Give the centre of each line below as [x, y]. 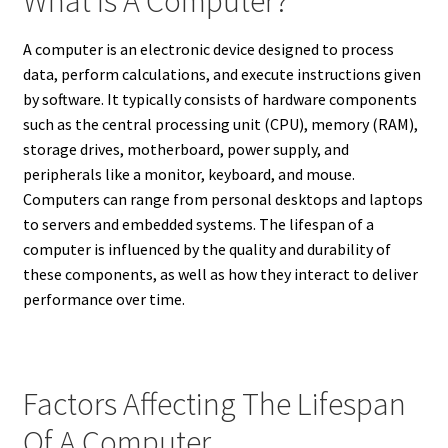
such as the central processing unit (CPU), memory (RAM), [220, 123]
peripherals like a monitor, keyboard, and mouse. [188, 173]
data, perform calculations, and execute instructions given [221, 73]
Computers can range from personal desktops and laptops [222, 198]
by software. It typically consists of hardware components [219, 98]
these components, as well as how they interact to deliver [220, 273]
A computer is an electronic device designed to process [208, 48]
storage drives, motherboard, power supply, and [185, 148]
